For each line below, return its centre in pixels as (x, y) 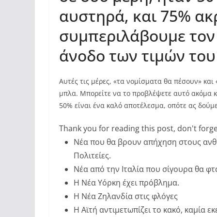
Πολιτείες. (92, 155)
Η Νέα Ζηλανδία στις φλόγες (126, 196)
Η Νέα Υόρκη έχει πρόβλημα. (126, 183)
